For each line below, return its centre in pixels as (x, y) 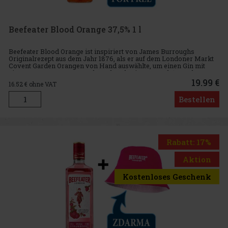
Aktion (197, 159)
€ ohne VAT (40, 84)
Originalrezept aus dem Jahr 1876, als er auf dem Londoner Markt (111, 59)
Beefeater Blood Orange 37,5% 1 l (75, 29)
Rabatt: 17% (189, 142)
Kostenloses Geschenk (167, 176)
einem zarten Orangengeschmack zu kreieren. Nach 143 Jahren (107, 73)
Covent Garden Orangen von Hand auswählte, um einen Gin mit (107, 66)
